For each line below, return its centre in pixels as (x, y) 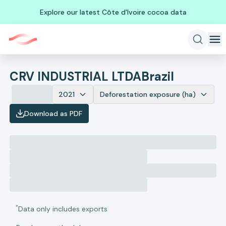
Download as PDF (53, 114)
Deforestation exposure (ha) (148, 94)
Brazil (158, 76)
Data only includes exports (63, 209)
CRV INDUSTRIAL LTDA (76, 76)
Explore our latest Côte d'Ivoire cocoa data (113, 12)
